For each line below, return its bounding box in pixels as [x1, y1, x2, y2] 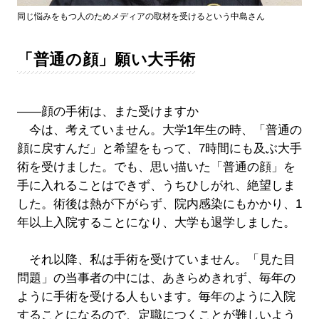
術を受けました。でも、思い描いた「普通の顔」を [16, 160, 296, 174]
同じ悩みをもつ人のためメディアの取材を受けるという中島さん [16, 11, 265, 22]
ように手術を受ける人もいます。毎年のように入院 [16, 290, 296, 304]
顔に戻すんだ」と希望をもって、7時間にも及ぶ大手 [16, 142, 302, 156]
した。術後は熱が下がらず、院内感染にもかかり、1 [16, 197, 302, 211]
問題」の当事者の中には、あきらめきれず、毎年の [16, 271, 296, 286]
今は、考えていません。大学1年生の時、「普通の [16, 123, 302, 137]
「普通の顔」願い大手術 [16, 51, 197, 69]
